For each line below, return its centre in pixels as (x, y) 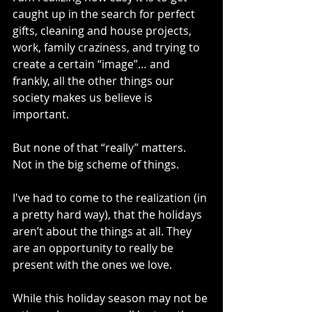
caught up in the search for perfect (105, 14)
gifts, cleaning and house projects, (103, 31)
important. (41, 115)
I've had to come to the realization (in (111, 198)
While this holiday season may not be (111, 298)
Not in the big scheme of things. (97, 165)
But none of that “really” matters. (101, 148)
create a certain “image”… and (93, 64)
